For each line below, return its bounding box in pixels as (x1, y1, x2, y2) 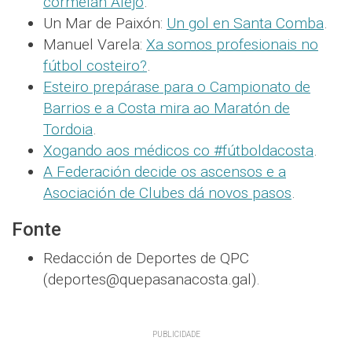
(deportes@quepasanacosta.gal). (43, 269, 260, 288)
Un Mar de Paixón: (43, 13, 167, 32)
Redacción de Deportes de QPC (43, 248, 249, 267)
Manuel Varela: (43, 35, 146, 53)
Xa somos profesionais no (146, 35, 318, 53)
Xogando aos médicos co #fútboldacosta (43, 141, 313, 159)
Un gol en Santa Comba (167, 13, 324, 32)
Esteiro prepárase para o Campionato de (43, 77, 310, 96)
